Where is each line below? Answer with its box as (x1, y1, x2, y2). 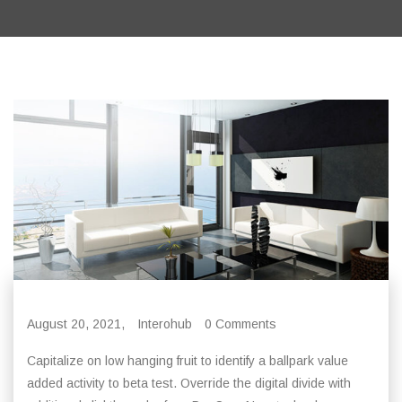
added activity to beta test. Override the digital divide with (27, 375, 351, 390)
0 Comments (205, 316, 276, 331)
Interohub (137, 316, 192, 331)
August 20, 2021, (27, 316, 125, 331)
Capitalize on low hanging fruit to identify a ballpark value (27, 353, 348, 368)
